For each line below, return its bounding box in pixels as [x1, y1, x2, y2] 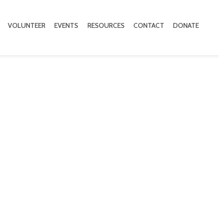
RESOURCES [87, 21, 125, 30]
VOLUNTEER [8, 21, 46, 30]
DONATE [173, 21, 199, 30]
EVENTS [54, 21, 79, 30]
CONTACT [133, 21, 164, 30]
